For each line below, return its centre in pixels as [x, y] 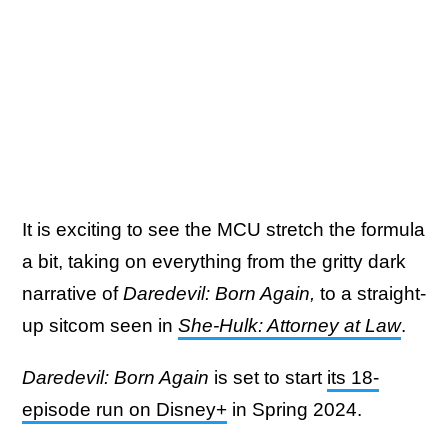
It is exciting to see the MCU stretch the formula [223, 230]
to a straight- [370, 294]
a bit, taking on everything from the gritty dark [214, 262]
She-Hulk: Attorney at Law [289, 326]
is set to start [268, 378]
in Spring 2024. [297, 410]
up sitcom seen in [100, 326]
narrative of [72, 294]
